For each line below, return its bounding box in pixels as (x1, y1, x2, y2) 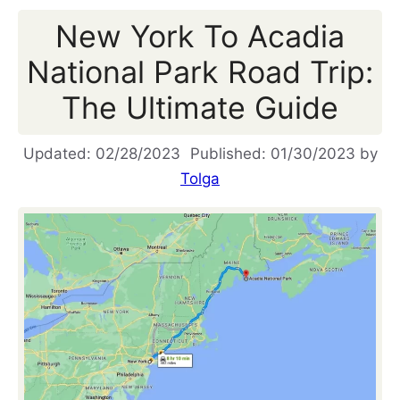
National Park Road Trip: (27, 54, 373, 91)
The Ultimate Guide (62, 89, 338, 127)
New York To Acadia (55, 18, 345, 55)
